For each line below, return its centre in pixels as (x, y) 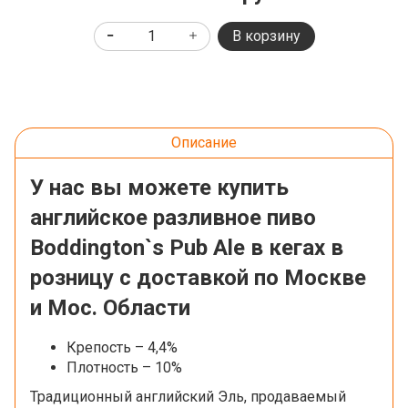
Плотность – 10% (124, 367)
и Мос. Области (110, 307)
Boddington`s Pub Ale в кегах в (187, 247)
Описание (204, 142)
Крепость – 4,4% (122, 347)
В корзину (266, 36)
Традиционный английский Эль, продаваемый (188, 396)
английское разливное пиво (173, 217)
